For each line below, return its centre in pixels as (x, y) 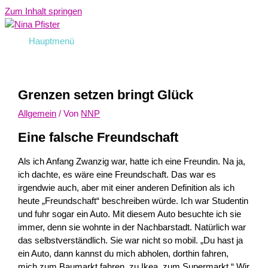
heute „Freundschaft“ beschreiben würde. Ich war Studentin (133, 201)
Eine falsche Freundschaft (98, 138)
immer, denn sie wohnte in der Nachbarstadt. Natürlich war (132, 228)
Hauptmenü (51, 41)
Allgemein (37, 114)
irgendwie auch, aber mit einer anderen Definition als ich (127, 188)
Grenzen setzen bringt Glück (106, 95)
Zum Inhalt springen (43, 11)
